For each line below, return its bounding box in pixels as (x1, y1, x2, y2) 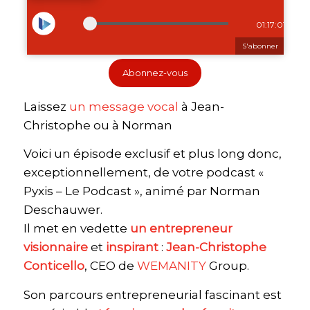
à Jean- (178, 99, 224, 113)
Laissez (23, 99, 69, 113)
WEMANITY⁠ (136, 259, 206, 273)
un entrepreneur (129, 221, 232, 236)
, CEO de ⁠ (84, 259, 137, 273)
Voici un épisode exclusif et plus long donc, (23, 147, 282, 161)
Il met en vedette (23, 221, 130, 236)
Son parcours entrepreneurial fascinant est (23, 287, 282, 302)
